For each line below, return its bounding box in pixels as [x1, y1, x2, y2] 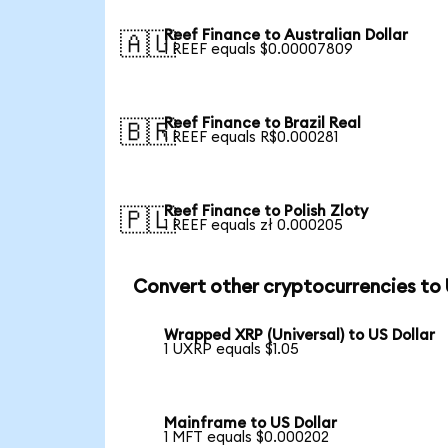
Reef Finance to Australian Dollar [164, 28, 409, 44]
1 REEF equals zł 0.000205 [164, 217, 344, 233]
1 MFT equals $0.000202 [164, 430, 330, 446]
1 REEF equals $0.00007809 [164, 42, 354, 58]
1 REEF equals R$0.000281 [164, 130, 339, 146]
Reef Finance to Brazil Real [164, 116, 362, 132]
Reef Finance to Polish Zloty [164, 203, 369, 219]
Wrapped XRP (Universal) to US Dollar [164, 328, 436, 344]
